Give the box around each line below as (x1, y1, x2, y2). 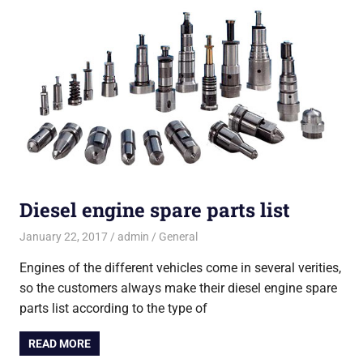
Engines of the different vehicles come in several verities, (19, 260, 341, 276)
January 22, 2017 (19, 230, 108, 244)
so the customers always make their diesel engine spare (19, 280, 337, 297)
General (158, 230, 198, 244)
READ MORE (28, 337, 92, 351)
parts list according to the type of (19, 301, 207, 317)
